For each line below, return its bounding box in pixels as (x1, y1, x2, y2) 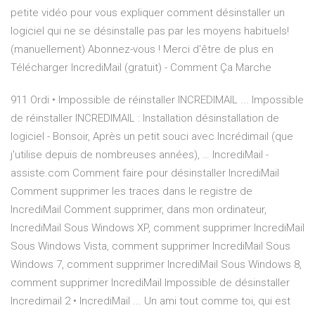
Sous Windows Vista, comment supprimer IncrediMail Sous (11, 240, 290, 253)
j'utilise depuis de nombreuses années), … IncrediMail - (11, 148, 269, 162)
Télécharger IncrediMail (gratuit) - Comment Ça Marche (11, 61, 271, 75)
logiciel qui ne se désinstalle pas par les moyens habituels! (11, 25, 289, 38)
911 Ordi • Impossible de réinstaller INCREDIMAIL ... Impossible (11, 94, 304, 107)
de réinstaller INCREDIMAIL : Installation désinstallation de (11, 112, 279, 125)
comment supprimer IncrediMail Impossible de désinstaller (11, 276, 290, 290)
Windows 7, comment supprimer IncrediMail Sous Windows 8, (11, 258, 302, 271)
